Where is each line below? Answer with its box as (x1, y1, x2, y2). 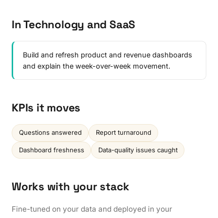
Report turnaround (95, 128, 151, 137)
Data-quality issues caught (98, 145, 178, 154)
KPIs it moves (12, 100, 81, 115)
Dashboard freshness (18, 145, 84, 154)
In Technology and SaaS (12, 17, 136, 32)
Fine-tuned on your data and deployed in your (12, 204, 172, 214)
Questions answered (18, 128, 82, 137)
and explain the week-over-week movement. (23, 61, 170, 70)
